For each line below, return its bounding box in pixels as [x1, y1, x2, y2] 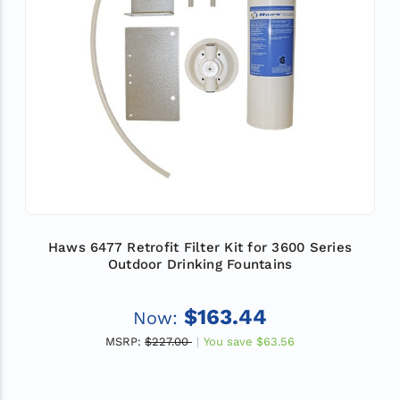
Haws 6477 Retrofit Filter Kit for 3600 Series [47, 239, 353, 256]
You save [204, 334, 253, 348]
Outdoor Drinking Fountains [107, 256, 293, 273]
